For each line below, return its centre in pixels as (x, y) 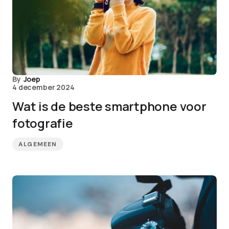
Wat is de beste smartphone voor (109, 106)
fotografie (43, 123)
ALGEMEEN (38, 144)
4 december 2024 (43, 87)
